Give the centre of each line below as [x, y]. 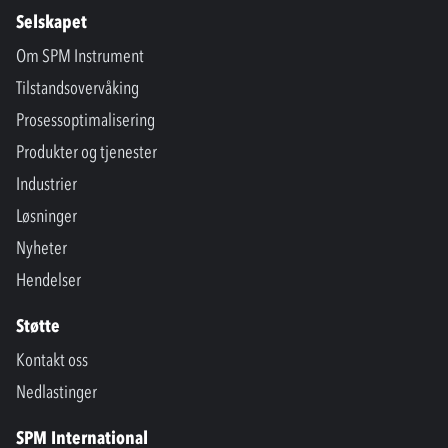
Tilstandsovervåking [77, 87]
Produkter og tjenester [86, 151]
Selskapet [51, 21]
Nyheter [41, 247]
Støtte [38, 325]
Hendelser [48, 279]
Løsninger [46, 215]
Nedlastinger [56, 391]
